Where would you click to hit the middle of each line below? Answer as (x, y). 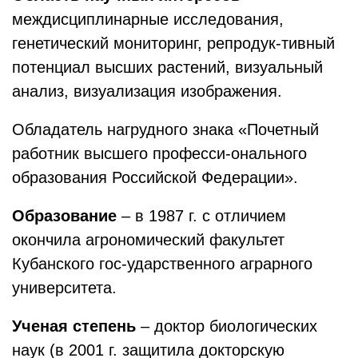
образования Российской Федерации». (155, 177)
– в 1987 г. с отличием (204, 216)
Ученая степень (74, 326)
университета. (64, 288)
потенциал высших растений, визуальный (167, 67)
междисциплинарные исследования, (148, 19)
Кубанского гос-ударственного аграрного (162, 264)
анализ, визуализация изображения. (147, 91)
